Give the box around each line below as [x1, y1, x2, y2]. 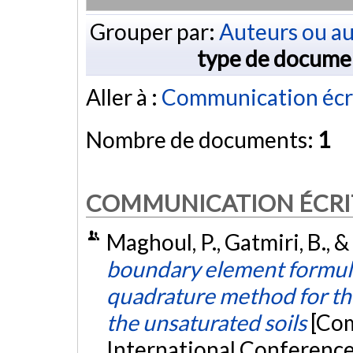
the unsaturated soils [106, 309, 307, 336]
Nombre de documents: [86, 126, 318, 154]
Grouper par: [89, 17, 219, 45]
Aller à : [86, 84, 162, 111]
